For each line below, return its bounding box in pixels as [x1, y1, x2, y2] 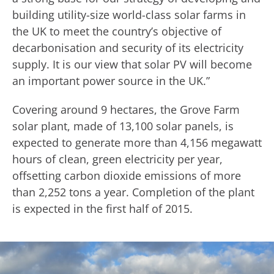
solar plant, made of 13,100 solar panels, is [12, 119, 234, 133]
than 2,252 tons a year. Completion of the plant [12, 185, 254, 199]
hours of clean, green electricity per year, [12, 152, 223, 166]
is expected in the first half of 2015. [12, 201, 193, 216]
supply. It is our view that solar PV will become [12, 57, 252, 72]
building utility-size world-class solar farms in [12, 7, 246, 22]
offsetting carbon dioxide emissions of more [12, 168, 241, 183]
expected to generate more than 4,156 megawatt [12, 135, 262, 150]
